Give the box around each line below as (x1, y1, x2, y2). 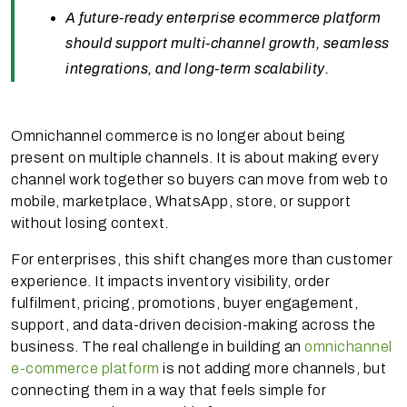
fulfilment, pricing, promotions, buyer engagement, (11, 294, 358, 311)
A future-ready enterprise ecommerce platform (65, 9, 381, 25)
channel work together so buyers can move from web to (11, 171, 388, 187)
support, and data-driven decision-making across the (11, 316, 376, 333)
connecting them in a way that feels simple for (11, 382, 326, 398)
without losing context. (11, 214, 169, 231)
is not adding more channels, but (159, 360, 386, 376)
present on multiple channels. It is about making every (11, 149, 379, 165)
